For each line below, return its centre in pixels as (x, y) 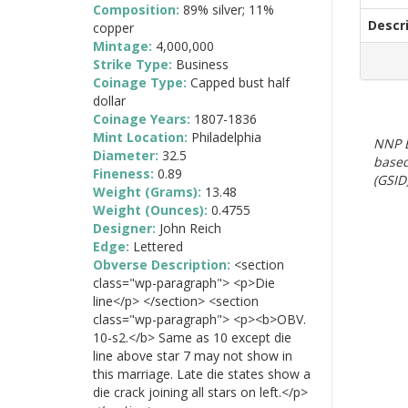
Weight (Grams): (149, 191)
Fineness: (125, 173)
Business (202, 64)
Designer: (126, 228)
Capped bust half (240, 82)
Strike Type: (134, 64)
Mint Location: (142, 137)
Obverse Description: (163, 264)
